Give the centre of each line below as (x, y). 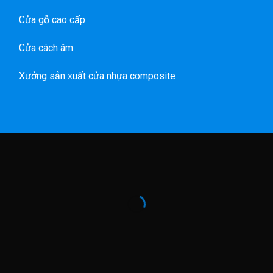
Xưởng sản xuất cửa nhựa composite (97, 76)
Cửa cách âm (46, 48)
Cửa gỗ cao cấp (52, 20)
